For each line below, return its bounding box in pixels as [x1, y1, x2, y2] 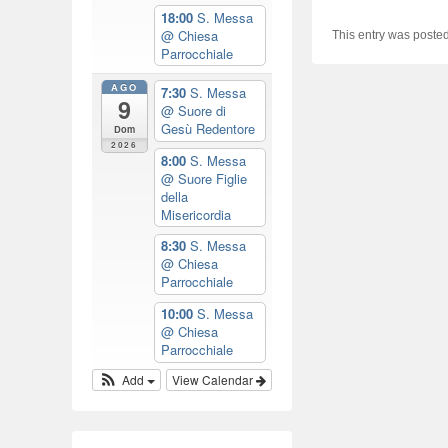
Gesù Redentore [160, 119, 255, 139]
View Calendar [172, 371, 256, 389]
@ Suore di [160, 101, 226, 121]
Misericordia [160, 204, 231, 224]
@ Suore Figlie [160, 168, 247, 188]
